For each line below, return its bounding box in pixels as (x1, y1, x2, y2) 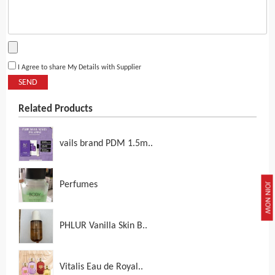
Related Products (18, 104, 93, 115)
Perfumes (60, 180, 98, 190)
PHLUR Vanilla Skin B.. (60, 221, 147, 231)
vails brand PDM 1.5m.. (60, 139, 153, 149)
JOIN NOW (263, 181, 271, 214)
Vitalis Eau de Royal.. (60, 262, 143, 273)
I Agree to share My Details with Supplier (16, 64, 141, 72)
